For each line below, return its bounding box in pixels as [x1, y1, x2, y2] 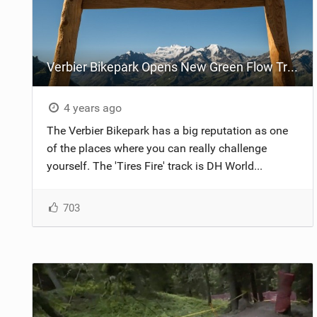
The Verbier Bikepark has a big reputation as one [46, 123, 288, 137]
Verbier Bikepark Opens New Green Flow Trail [287, 59, 298, 74]
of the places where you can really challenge [46, 141, 267, 155]
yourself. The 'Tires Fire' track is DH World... [46, 158, 263, 173]
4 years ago [61, 100, 122, 115]
